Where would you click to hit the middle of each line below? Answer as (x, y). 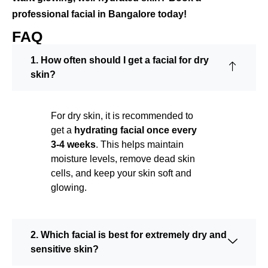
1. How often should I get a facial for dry (120, 60)
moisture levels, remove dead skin (123, 159)
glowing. (69, 188)
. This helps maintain (140, 145)
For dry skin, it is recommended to (122, 116)
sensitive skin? (65, 249)
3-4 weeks (73, 145)
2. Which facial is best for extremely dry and (129, 235)
